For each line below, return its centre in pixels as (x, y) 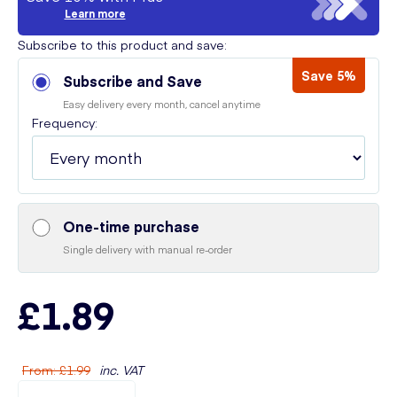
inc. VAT (121, 370)
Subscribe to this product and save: (122, 44)
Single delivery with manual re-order (148, 249)
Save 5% (329, 75)
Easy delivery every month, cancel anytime (162, 104)
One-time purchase (131, 226)
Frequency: (65, 122)
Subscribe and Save (132, 81)
